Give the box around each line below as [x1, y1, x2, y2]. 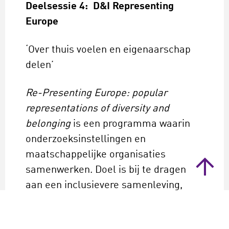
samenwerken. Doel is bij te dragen [26, 165, 186, 176]
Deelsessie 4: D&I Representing [26, 2, 174, 12]
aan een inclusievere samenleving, [26, 180, 182, 191]
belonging [26, 119, 71, 130]
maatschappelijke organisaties [26, 150, 166, 161]
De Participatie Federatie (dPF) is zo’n [26, 211, 198, 222]
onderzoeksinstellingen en [26, 134, 146, 145]
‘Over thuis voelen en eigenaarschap [26, 45, 191, 56]
